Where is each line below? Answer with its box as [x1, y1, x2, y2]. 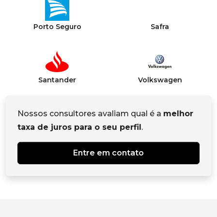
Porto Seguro [33, 22, 81, 31]
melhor [163, 109, 193, 118]
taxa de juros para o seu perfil [17, 123, 141, 132]
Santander [38, 76, 76, 84]
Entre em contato [73, 148, 144, 157]
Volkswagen [138, 76, 182, 84]
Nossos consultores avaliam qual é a [17, 109, 163, 118]
